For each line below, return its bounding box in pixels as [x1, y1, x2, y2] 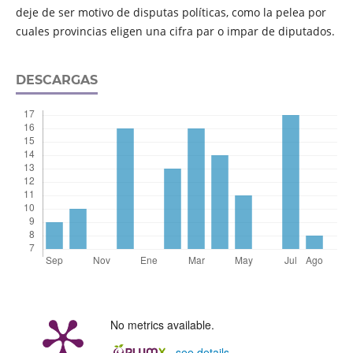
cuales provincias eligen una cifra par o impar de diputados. [15, 24, 335, 39]
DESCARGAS [15, 72, 98, 88]
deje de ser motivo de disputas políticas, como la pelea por [15, 5, 326, 20]
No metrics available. [110, 317, 214, 333]
